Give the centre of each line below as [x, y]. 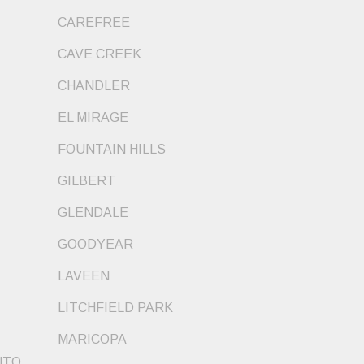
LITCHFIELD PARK [115, 307]
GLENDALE [93, 212]
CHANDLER [94, 85]
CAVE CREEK [100, 54]
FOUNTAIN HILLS [112, 149]
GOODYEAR [95, 244]
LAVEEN [84, 275]
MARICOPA [92, 339]
